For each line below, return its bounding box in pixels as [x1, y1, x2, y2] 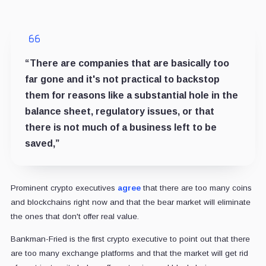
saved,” [24, 138, 59, 148]
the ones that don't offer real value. [10, 211, 139, 221]
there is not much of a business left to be [24, 122, 217, 132]
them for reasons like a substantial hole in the [24, 90, 238, 100]
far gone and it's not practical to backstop [24, 74, 220, 84]
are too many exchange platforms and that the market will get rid [10, 248, 248, 258]
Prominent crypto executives [10, 183, 118, 192]
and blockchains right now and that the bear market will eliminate [10, 197, 251, 207]
